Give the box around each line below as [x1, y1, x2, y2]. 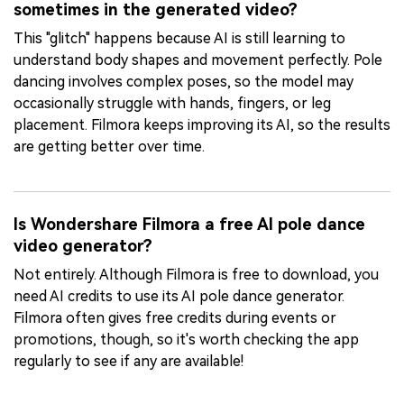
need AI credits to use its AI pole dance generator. [14, 287, 344, 305]
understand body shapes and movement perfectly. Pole [14, 51, 382, 69]
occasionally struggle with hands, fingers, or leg [14, 95, 331, 113]
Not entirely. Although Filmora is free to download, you [14, 265, 379, 283]
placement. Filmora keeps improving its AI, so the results [14, 116, 390, 134]
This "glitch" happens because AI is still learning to [14, 30, 345, 48]
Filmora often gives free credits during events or [14, 308, 336, 326]
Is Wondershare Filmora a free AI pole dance [14, 214, 365, 234]
